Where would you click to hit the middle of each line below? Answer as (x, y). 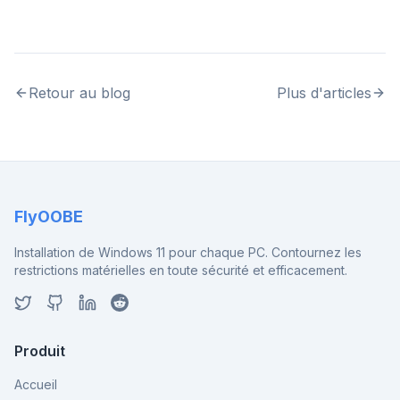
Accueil (36, 384)
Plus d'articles (324, 93)
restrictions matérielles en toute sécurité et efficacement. (181, 270)
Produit (40, 351)
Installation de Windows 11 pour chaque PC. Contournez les (188, 252)
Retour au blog (79, 93)
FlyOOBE (49, 217)
